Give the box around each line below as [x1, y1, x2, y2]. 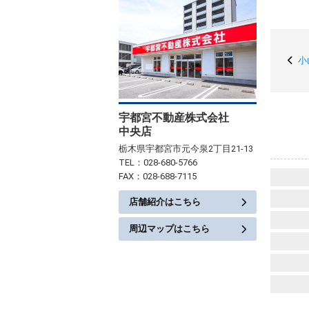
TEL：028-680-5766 [119, 157, 197, 168]
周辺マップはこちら [129, 223, 210, 234]
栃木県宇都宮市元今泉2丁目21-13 [119, 143, 253, 154]
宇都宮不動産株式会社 [119, 111, 229, 124]
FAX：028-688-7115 [119, 171, 197, 181]
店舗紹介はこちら [129, 197, 201, 207]
